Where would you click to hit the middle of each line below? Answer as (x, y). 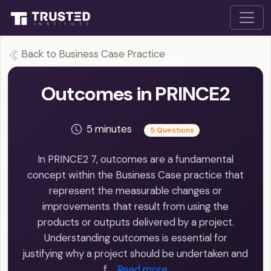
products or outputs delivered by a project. (135, 222)
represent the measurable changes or (135, 191)
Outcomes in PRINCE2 (135, 94)
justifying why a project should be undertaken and (135, 254)
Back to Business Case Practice (92, 54)
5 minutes (110, 129)
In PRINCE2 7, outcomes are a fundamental (135, 159)
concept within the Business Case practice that (135, 175)
